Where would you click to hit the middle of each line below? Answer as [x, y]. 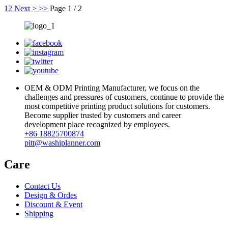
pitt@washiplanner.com [62, 143]
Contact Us [42, 186]
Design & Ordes [51, 195]
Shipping [39, 213]
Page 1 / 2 [66, 9]
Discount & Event [53, 204]
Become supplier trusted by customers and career [103, 116]
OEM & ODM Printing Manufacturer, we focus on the [112, 88]
